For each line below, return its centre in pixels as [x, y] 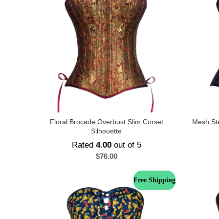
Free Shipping [154, 180]
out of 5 [126, 145]
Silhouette [106, 131]
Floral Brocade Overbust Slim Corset [106, 122]
